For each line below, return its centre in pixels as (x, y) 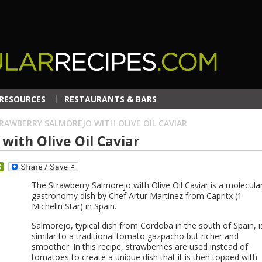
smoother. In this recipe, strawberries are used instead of (140, 247)
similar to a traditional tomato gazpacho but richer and (135, 236)
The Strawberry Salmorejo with (92, 185)
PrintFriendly (32, 167)
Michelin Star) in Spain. (74, 206)
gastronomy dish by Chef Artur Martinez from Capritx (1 (137, 196)
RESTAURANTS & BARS (111, 99)
